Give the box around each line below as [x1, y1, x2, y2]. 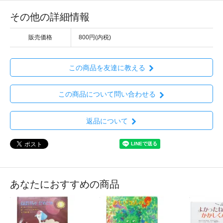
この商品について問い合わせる [58, 90, 156, 99]
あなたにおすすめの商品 [10, 178, 119, 190]
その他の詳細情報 [10, 11, 90, 22]
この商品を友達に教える [68, 64, 145, 72]
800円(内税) [79, 33, 111, 41]
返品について [86, 116, 128, 125]
